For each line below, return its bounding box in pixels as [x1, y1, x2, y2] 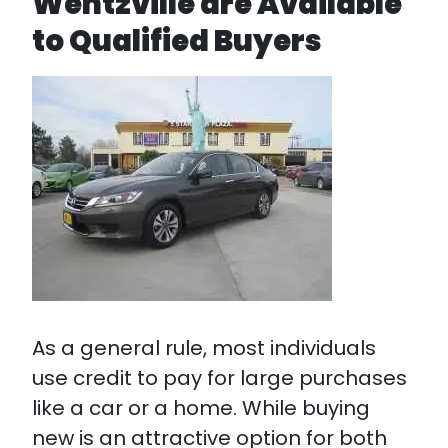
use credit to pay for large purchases [32, 364, 407, 392]
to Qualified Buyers [32, 21, 322, 61]
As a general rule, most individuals [32, 334, 376, 362]
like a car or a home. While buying [32, 394, 370, 422]
